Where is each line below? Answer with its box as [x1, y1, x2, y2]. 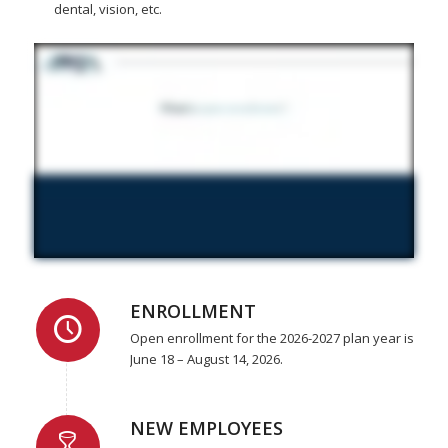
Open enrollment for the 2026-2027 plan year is [129, 328, 414, 347]
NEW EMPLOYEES [129, 415, 283, 440]
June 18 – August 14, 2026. [129, 349, 283, 368]
